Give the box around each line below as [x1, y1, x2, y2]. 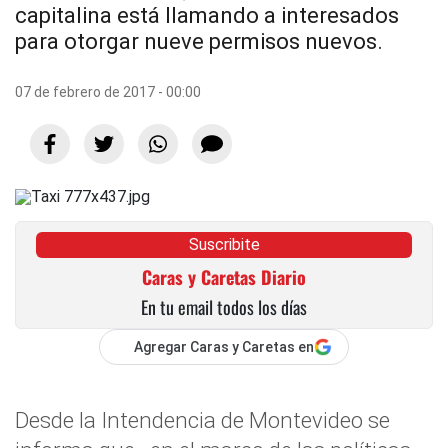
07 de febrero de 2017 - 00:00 [15, 84, 201, 100]
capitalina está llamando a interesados [15, 3, 399, 28]
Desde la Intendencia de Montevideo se [15, 407, 390, 433]
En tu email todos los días [141, 294, 307, 320]
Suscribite [188, 235, 260, 254]
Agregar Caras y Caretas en [134, 339, 314, 355]
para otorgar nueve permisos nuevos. [15, 29, 383, 54]
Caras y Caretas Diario [142, 264, 306, 290]
